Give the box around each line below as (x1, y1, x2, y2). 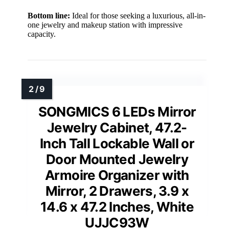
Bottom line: (28, 11, 70, 20)
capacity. (28, 30, 56, 39)
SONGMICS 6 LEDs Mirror (38, 104, 196, 120)
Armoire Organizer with (45, 167, 189, 184)
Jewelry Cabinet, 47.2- (47, 120, 187, 136)
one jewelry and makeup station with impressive (28, 20, 182, 30)
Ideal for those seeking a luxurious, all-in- (70, 11, 205, 20)
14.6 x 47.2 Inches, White (40, 199, 194, 215)
